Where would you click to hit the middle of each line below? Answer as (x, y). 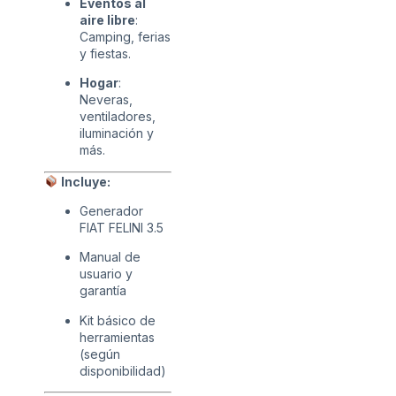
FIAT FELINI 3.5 (122, 228)
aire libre (107, 19)
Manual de (110, 257)
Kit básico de (118, 320)
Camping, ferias (125, 36)
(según (100, 354)
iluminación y (117, 133)
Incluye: (84, 181)
